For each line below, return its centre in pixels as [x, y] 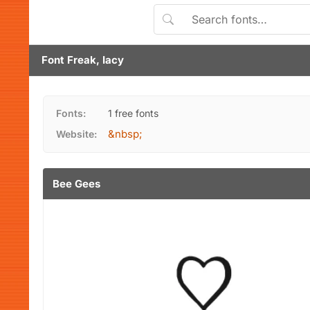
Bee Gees [76, 183]
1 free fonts [133, 113]
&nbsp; [125, 134]
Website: [76, 134]
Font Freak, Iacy [83, 60]
